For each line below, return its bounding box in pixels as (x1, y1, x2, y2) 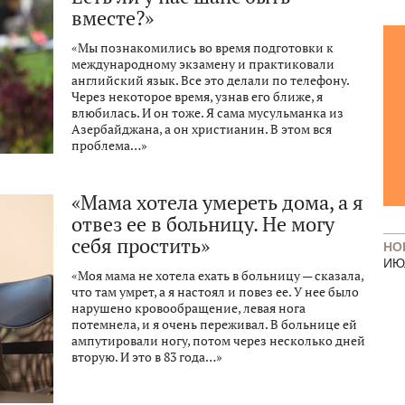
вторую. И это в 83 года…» (71, 349, 222, 365)
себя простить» (71, 233, 210, 259)
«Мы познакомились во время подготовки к (71, 40, 334, 56)
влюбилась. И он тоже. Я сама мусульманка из (71, 105, 344, 121)
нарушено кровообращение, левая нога (71, 300, 306, 316)
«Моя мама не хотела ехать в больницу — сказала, (71, 268, 363, 284)
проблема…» (71, 137, 147, 154)
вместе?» (71, 5, 154, 31)
